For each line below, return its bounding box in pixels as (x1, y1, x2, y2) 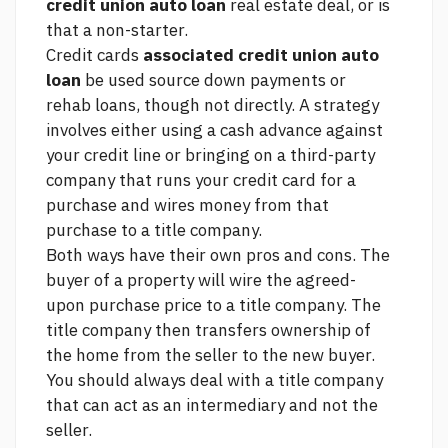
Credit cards (46, 43, 143, 66)
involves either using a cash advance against (46, 118, 383, 141)
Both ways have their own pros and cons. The (46, 243, 390, 266)
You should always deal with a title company (46, 368, 383, 391)
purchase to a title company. (46, 218, 262, 241)
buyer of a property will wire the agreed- (46, 268, 356, 291)
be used (81, 68, 149, 91)
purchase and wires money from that (46, 193, 329, 216)
